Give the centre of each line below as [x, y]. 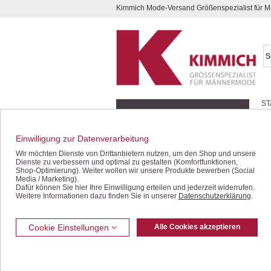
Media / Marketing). [47, 179]
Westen [141, 207]
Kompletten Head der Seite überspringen [73, 8]
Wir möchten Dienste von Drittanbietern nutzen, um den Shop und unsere [136, 154]
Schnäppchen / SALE [163, 134]
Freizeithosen [151, 243]
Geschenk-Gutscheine [165, 116]
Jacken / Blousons [158, 152]
